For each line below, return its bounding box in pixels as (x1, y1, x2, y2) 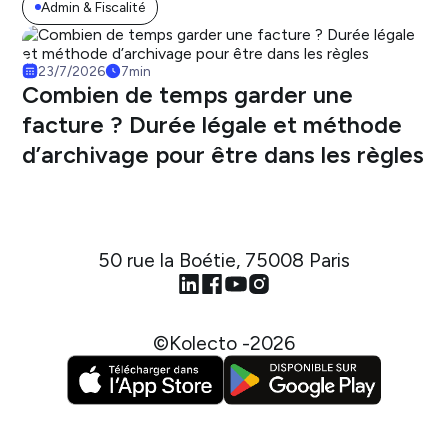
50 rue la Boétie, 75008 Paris (98, 248, 350, 273)
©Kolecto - (153, 331, 250, 356)
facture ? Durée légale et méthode (22, 110, 403, 139)
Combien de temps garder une (22, 80, 354, 109)
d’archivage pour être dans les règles (22, 140, 425, 169)
